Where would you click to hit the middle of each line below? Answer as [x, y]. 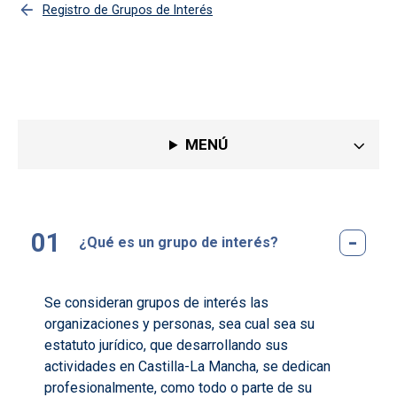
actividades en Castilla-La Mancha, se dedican [187, 367]
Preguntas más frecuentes [198, 82]
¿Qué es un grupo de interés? [179, 243]
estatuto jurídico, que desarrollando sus [166, 346]
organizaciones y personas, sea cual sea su [179, 324]
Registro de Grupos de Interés [128, 10]
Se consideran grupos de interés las [156, 303]
